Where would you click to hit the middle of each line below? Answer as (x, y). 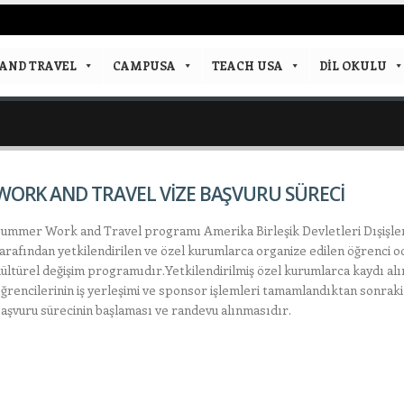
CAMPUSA (144, 65)
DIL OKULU (353, 65)
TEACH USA (248, 65)
